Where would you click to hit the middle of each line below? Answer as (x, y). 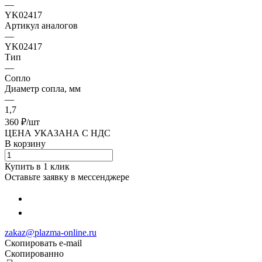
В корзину (25, 143)
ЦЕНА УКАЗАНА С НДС (58, 133)
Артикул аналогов (41, 25)
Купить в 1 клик (37, 166)
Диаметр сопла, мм (43, 88)
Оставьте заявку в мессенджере (67, 177)
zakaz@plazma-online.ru (51, 232)
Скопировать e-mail (43, 243)
